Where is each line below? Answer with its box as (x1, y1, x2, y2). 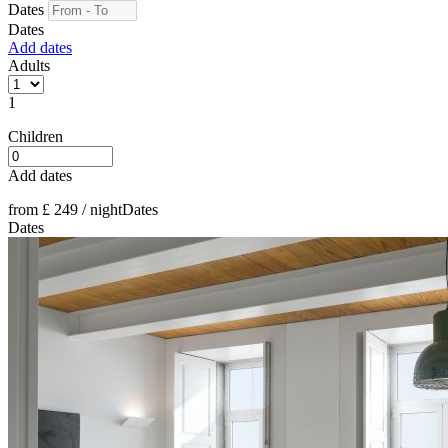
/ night (78, 201, 122, 218)
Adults (8, 57, 50, 74)
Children (8, 128, 63, 145)
